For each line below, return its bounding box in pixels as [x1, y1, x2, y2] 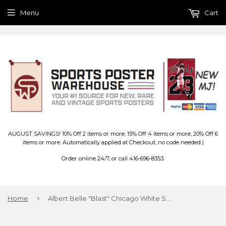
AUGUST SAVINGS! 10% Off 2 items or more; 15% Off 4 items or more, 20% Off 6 [8, 130, 218, 138]
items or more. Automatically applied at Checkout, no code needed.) [22, 139, 204, 146]
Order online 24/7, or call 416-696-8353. [62, 155, 164, 162]
